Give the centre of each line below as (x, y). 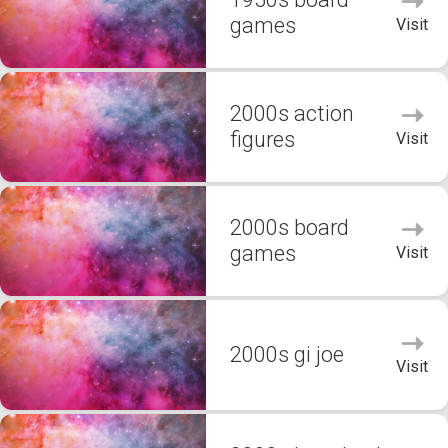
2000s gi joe (287, 354)
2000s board (289, 227)
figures (262, 139)
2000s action (292, 113)
